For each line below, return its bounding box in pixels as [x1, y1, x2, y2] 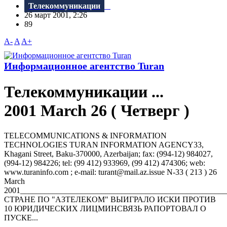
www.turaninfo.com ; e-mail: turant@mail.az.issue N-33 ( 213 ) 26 [4, 167, 217, 176]
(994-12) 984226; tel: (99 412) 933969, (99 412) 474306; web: [4, 158, 205, 167]
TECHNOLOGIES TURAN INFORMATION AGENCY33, [4, 140, 204, 149]
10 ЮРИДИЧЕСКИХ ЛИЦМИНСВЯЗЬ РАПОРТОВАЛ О [4, 204, 206, 213]
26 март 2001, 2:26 [24, 11, 93, 20]
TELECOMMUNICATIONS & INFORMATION [4, 131, 167, 140]
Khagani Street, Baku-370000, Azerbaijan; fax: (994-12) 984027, [4, 149, 213, 158]
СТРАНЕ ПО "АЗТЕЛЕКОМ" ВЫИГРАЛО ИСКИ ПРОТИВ [4, 195, 216, 204]
